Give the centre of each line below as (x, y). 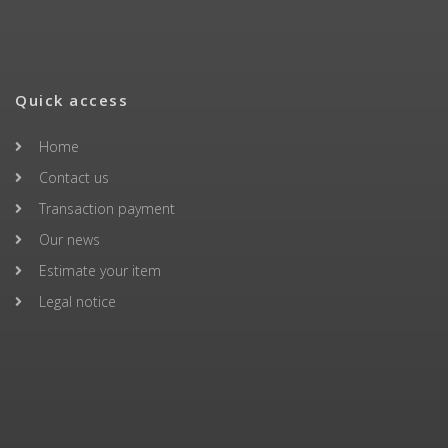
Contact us (74, 177)
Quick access (71, 99)
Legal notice (77, 301)
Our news (69, 239)
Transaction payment (107, 208)
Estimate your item (100, 270)
